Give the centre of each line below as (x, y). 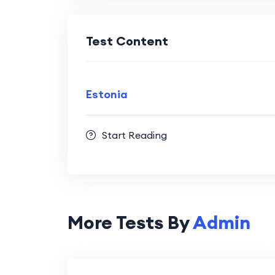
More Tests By (130, 222)
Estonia (107, 94)
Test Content (127, 41)
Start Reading (134, 135)
